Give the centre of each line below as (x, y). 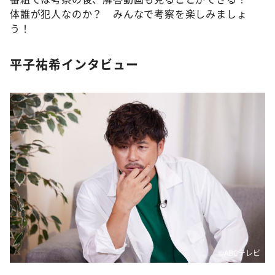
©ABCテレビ (239, 253)
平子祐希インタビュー (74, 64)
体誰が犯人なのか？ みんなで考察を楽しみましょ (129, 14)
